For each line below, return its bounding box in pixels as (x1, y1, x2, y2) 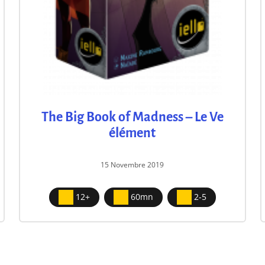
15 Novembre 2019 (101, 159, 164, 170)
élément (109, 125, 156, 140)
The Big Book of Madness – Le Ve (41, 109, 224, 124)
